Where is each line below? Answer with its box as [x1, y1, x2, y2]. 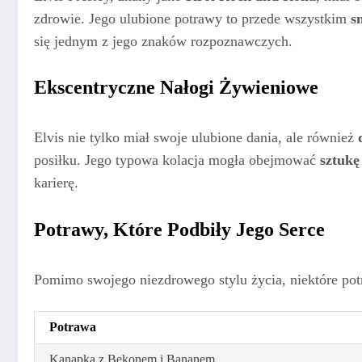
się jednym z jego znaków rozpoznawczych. [34, 32, 293, 49]
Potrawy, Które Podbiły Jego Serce [34, 218, 325, 240]
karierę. [34, 175, 78, 192]
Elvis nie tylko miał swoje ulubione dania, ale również [34, 129, 358, 146]
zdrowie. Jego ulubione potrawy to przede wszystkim [34, 10, 351, 27]
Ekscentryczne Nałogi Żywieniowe [34, 77, 318, 99]
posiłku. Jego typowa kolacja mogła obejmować [34, 152, 320, 169]
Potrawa [49, 320, 96, 335]
